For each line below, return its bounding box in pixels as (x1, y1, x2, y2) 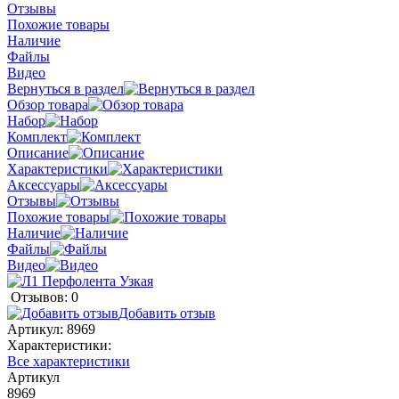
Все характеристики (7, 353, 130, 369)
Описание (7, 144, 69, 160)
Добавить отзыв (118, 305, 216, 321)
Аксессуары (7, 176, 80, 192)
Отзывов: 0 (11, 289, 78, 305)
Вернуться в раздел (7, 80, 124, 96)
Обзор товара (7, 96, 88, 112)
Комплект (7, 128, 67, 144)
